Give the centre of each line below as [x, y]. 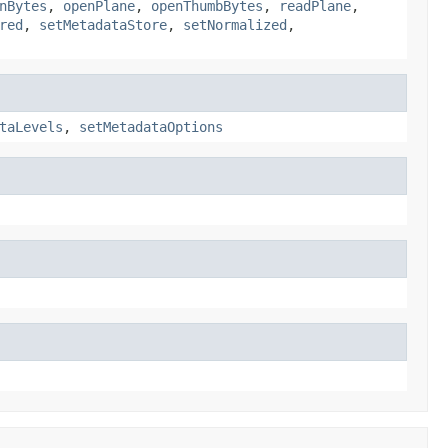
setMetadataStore [103, 24]
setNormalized [235, 24]
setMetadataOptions [151, 126]
